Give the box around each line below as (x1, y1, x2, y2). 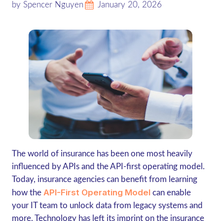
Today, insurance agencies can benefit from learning (11, 175, 197, 184)
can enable (150, 188, 191, 197)
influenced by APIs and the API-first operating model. (11, 162, 205, 171)
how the (11, 188, 43, 197)
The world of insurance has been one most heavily (11, 149, 192, 158)
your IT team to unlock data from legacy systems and (11, 201, 203, 210)
